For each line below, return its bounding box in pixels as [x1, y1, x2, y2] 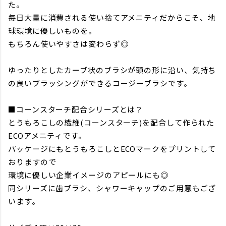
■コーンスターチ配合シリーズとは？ [8, 103, 144, 115]
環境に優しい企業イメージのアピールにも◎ [8, 169, 168, 180]
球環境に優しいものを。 [8, 25, 96, 36]
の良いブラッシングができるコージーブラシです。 [8, 77, 192, 88]
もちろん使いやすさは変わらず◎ [8, 38, 129, 49]
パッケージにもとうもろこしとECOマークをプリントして [8, 143, 216, 154]
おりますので [8, 156, 56, 167]
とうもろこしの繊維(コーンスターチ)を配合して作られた [8, 117, 215, 128]
